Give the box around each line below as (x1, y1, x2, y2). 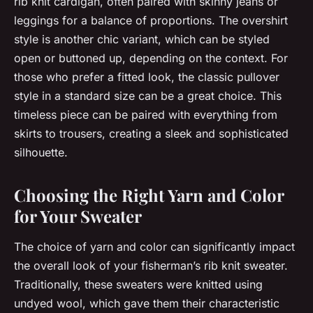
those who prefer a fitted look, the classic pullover (14, 70, 279, 85)
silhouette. (14, 145, 68, 160)
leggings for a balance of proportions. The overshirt (14, 13, 288, 28)
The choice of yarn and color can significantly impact (14, 240, 295, 254)
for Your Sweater (14, 205, 142, 228)
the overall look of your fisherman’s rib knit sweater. (14, 259, 288, 273)
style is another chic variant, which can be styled (14, 32, 270, 47)
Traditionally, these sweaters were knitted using (14, 277, 263, 292)
